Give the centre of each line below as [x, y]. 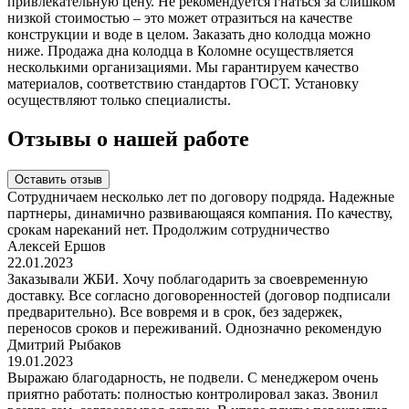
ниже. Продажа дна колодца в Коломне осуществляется [180, 51]
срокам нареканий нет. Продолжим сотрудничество [168, 230]
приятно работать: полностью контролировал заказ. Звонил [193, 394]
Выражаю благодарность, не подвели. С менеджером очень [193, 378]
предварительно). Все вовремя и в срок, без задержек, [175, 312]
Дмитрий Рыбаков [64, 345]
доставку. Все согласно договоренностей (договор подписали [199, 296]
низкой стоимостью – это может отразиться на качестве [180, 18]
